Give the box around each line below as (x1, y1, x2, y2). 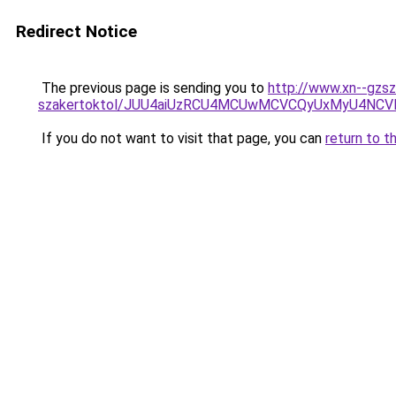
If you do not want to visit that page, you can (38, 130, 325, 147)
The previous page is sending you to (38, 80, 268, 96)
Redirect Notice (16, 21, 137, 42)
